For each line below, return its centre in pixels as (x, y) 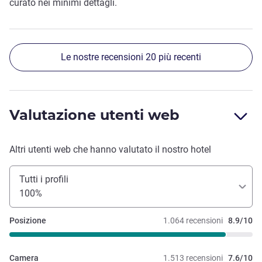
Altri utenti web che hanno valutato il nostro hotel (110, 150)
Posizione (28, 221)
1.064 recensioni (193, 221)
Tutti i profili (44, 180)
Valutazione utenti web (94, 115)
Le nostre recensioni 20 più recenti (131, 57)
